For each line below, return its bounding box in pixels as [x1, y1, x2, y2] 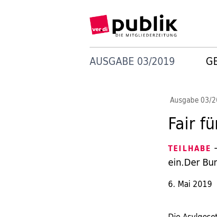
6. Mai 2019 [168, 177, 213, 191]
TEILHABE [168, 143, 212, 154]
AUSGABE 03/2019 [89, 52, 175, 70]
